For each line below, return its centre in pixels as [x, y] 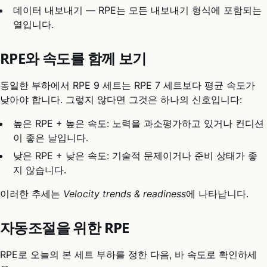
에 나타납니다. [217, 194]
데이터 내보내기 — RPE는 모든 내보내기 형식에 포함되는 [138, 10]
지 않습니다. [40, 170]
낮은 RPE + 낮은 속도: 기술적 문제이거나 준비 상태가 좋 [136, 156]
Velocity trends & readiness [125, 194]
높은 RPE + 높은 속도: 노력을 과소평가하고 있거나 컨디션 [139, 123]
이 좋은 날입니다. [51, 137]
